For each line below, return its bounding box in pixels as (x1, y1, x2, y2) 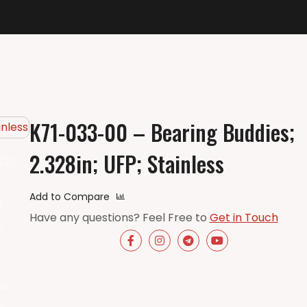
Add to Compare (29, 189, 110, 204)
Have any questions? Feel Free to (29, 209, 210, 225)
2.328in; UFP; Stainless (29, 147, 224, 180)
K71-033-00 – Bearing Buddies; (29, 115, 295, 148)
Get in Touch (209, 209, 278, 225)
